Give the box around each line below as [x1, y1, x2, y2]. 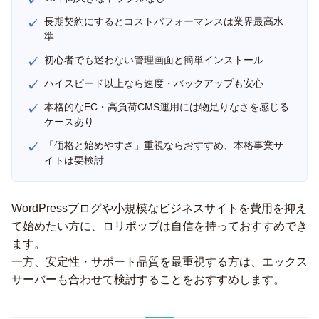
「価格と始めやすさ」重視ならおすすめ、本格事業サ [44, 140, 283, 151]
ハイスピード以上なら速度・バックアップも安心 [44, 78, 263, 89]
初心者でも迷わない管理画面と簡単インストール [44, 54, 263, 66]
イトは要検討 [44, 155, 104, 166]
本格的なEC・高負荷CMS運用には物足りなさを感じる [44, 101, 289, 113]
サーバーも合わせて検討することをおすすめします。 [11, 273, 285, 286]
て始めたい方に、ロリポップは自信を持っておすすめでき [11, 220, 308, 232]
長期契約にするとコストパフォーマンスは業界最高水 [44, 16, 283, 27]
